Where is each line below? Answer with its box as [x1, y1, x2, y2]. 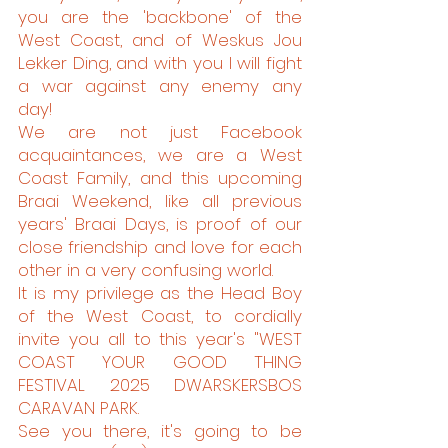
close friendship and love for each [18, 235, 302, 259]
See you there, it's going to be [18, 419, 302, 443]
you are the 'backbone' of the [18, 5, 302, 29]
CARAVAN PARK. [18, 396, 139, 420]
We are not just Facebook [18, 120, 302, 144]
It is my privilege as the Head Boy [18, 281, 302, 305]
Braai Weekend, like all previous [18, 189, 302, 213]
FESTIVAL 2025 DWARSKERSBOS [18, 373, 302, 397]
